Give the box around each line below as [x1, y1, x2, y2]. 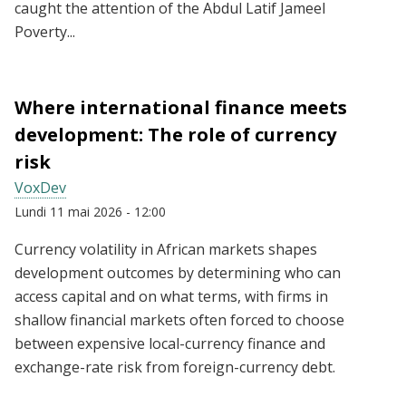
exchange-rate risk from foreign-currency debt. [14, 357, 335, 378]
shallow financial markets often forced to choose [14, 310, 344, 331]
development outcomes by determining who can [14, 263, 341, 284]
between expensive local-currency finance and [14, 333, 325, 354]
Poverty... [14, 22, 75, 43]
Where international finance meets [14, 95, 347, 121]
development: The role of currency [14, 122, 336, 148]
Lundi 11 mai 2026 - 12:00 [14, 203, 166, 221]
